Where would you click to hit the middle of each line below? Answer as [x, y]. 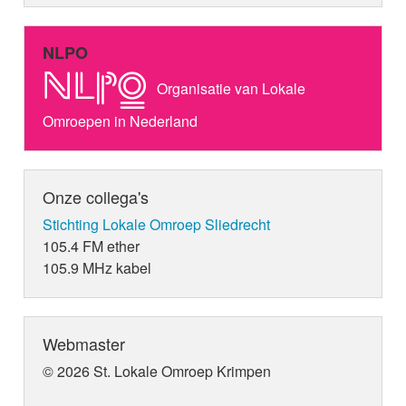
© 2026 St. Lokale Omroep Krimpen [157, 371]
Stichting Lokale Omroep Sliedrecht [157, 224]
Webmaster [84, 343]
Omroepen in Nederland [121, 121]
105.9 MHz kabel [97, 267]
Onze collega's [96, 196]
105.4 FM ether [92, 246]
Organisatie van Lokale [230, 88]
